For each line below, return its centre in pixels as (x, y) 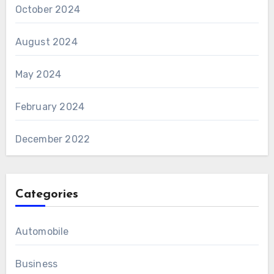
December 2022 (53, 139)
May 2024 (38, 75)
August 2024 (46, 42)
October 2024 (47, 10)
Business (36, 264)
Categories (46, 195)
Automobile (42, 232)
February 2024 (50, 107)
